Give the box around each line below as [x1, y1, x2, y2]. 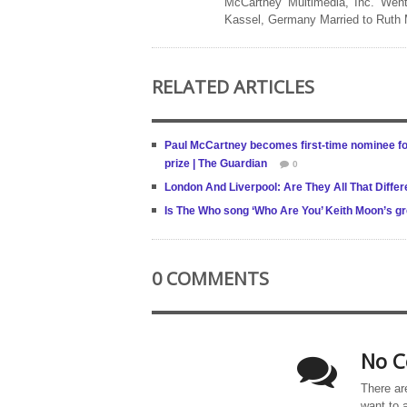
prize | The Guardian [164, 157, 267, 170]
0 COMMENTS [152, 266, 269, 291]
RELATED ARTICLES [152, 74, 314, 99]
